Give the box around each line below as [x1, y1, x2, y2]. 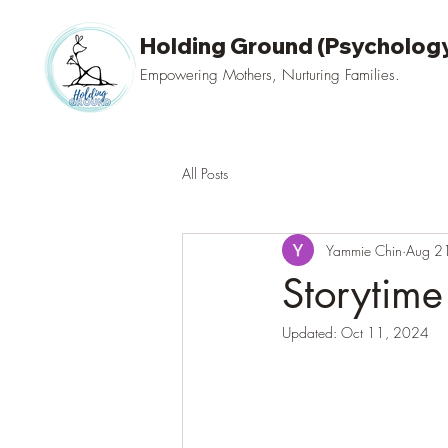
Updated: [282, 323, 341, 342]
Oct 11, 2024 [341, 323, 429, 342]
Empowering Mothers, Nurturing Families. [140, 65, 400, 85]
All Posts [182, 163, 228, 183]
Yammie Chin [326, 240, 402, 260]
